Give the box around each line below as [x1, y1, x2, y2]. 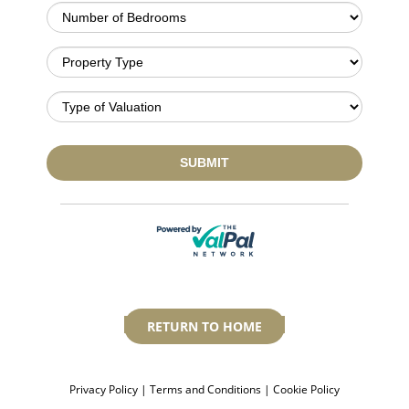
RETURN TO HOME [147, 318, 262, 335]
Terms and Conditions [150, 382, 261, 397]
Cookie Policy [273, 382, 340, 397]
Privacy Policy [69, 382, 141, 397]
